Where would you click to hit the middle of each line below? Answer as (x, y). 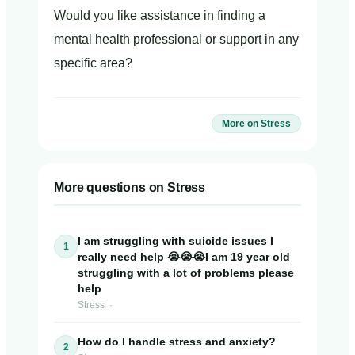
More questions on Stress (130, 187)
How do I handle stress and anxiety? (177, 341)
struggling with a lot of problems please (186, 272)
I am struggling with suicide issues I (176, 240)
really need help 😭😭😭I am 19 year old (184, 256)
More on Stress (256, 123)
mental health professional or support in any (176, 39)
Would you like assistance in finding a (160, 15)
